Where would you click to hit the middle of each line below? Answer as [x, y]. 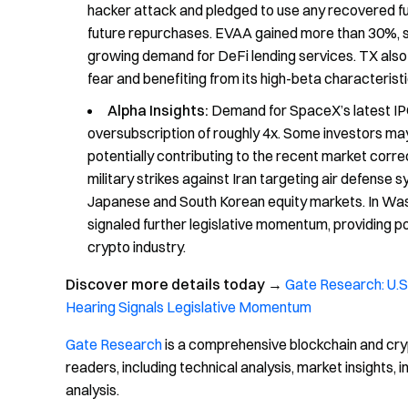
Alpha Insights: [158, 111]
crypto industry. [137, 247]
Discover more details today [165, 285]
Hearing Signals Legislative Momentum [189, 307]
